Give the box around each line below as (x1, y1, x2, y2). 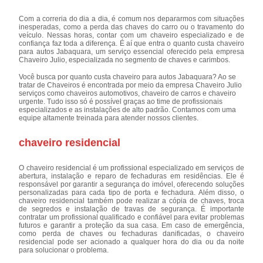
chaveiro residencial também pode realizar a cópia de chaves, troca (19, 196, 244, 205)
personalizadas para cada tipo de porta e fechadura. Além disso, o (19, 188, 244, 197)
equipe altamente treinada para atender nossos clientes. (19, 113, 199, 122)
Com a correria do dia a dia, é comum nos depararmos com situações (19, 14, 244, 23)
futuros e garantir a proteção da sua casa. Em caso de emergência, (19, 221, 244, 230)
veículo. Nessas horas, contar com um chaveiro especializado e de (19, 31, 244, 39)
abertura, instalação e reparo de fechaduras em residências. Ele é (19, 171, 244, 180)
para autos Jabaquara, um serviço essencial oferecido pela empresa (19, 47, 244, 56)
